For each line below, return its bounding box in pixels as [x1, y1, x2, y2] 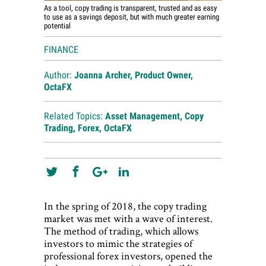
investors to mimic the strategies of [44, 236, 192, 251]
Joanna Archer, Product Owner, [74, 69, 193, 81]
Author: [44, 69, 74, 81]
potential [44, 21, 71, 31]
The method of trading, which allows [44, 224, 198, 238]
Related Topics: [44, 110, 105, 122]
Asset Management [105, 110, 180, 122]
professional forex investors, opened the [44, 249, 213, 263]
